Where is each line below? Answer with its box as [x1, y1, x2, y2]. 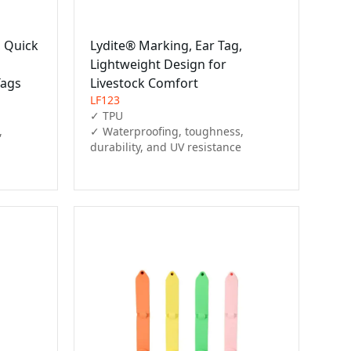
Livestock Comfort [90, 74, 199, 92]
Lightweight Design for [90, 55, 227, 73]
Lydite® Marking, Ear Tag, [90, 36, 243, 54]
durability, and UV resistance [90, 139, 242, 154]
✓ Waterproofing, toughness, [90, 123, 244, 139]
